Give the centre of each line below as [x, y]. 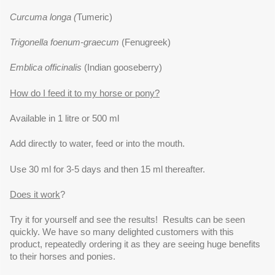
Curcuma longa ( [43, 17]
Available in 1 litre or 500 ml [64, 119]
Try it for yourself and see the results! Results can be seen [127, 220]
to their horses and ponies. [63, 257]
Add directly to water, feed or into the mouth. [97, 144]
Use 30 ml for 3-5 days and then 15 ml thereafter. [107, 169]
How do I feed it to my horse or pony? [85, 93]
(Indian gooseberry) [122, 68]
